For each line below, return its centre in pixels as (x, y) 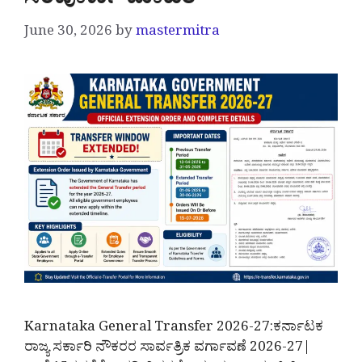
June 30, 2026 (68, 34)
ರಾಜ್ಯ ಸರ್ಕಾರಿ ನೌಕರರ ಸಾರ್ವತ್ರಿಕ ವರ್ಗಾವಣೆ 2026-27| (167, 349)
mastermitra (178, 34)
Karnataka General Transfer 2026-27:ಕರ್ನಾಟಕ (174, 329)
